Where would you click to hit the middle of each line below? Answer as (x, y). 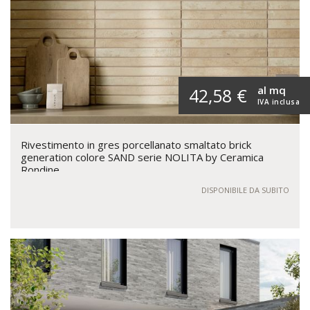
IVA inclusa (278, 101)
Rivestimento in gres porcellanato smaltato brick (136, 144)
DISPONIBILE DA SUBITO (245, 190)
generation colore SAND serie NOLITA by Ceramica (142, 157)
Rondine (40, 169)
